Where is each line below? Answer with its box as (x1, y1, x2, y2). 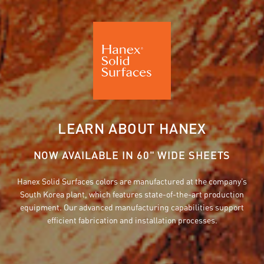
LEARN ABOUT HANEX (58, 119, 206, 137)
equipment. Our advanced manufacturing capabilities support (20, 202, 244, 212)
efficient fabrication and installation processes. (47, 214, 217, 225)
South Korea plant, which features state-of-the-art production (20, 189, 244, 199)
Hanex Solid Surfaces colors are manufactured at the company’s (17, 176, 247, 186)
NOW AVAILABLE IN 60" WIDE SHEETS (33, 148, 231, 161)
